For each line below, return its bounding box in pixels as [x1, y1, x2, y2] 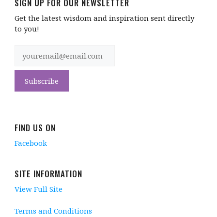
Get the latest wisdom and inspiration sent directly [15, 13, 194, 23]
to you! [15, 24, 39, 34]
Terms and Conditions [15, 205, 92, 216]
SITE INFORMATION [15, 168, 82, 180]
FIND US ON [15, 122, 56, 134]
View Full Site [15, 184, 62, 194]
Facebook [15, 138, 47, 148]
